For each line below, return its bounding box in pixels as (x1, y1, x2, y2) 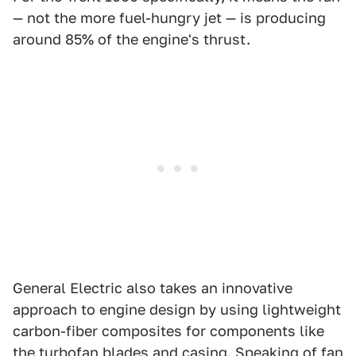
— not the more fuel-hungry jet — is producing (13, 9, 326, 26)
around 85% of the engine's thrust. (13, 30, 254, 48)
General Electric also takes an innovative (13, 279, 292, 296)
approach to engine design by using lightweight (13, 300, 341, 318)
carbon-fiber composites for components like (13, 322, 324, 339)
